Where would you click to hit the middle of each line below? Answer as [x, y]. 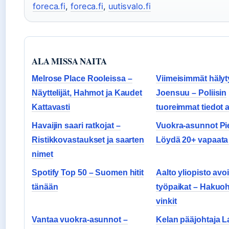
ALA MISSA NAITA [69, 61]
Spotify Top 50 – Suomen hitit [88, 173]
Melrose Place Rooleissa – [82, 79]
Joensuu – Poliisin [191, 93]
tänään [45, 187]
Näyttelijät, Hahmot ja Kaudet [87, 93]
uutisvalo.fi [129, 6]
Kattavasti [51, 107]
